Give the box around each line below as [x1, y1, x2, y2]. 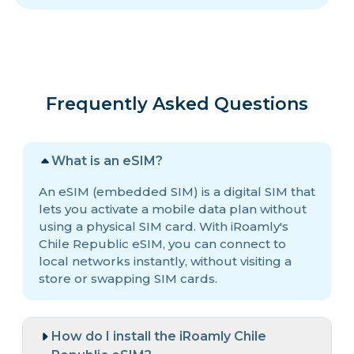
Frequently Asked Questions [46, 93, 308, 115]
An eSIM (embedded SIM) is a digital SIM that [39, 184, 315, 200]
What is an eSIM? [51, 153, 163, 169]
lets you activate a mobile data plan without [39, 201, 307, 217]
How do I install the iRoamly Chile [51, 329, 266, 345]
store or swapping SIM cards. [39, 271, 217, 287]
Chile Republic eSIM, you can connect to [39, 236, 286, 252]
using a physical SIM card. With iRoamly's [39, 219, 288, 235]
